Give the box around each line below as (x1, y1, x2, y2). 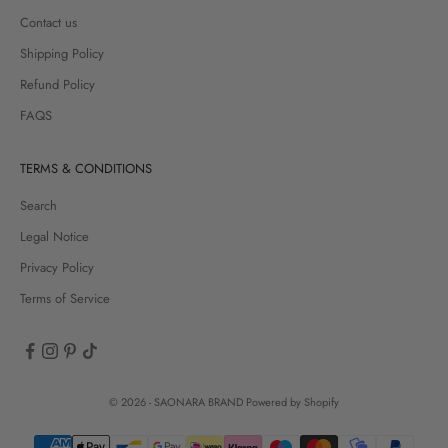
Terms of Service (20, 288, 110, 308)
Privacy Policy (20, 257, 94, 277)
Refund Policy (20, 74, 95, 94)
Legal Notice (20, 226, 89, 246)
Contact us (20, 12, 77, 32)
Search (20, 195, 57, 215)
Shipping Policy (20, 43, 104, 63)
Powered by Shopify (246, 393, 339, 410)
